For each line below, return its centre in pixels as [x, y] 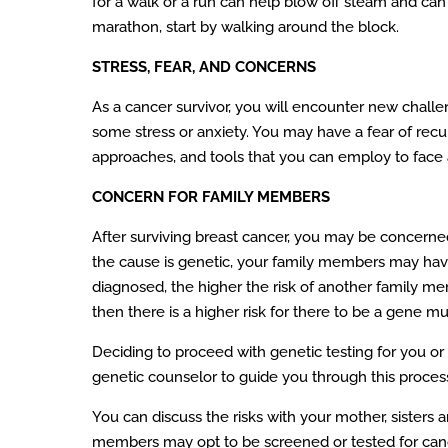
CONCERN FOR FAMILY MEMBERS [211, 197]
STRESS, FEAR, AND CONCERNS [204, 67]
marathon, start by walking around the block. [245, 27]
